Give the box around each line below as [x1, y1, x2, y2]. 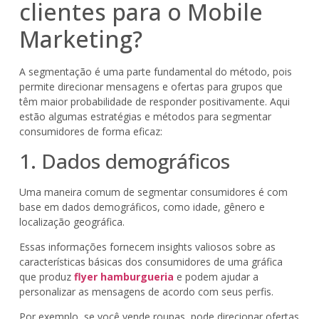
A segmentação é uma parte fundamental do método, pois [19, 65, 292, 79]
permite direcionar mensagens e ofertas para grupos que [19, 80, 283, 94]
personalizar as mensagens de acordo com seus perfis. [19, 284, 273, 298]
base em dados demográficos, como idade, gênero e [19, 199, 265, 214]
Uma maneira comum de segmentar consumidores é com [19, 184, 288, 199]
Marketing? [19, 23, 142, 55]
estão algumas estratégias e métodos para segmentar [19, 110, 271, 124]
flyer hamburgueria [73, 269, 174, 283]
